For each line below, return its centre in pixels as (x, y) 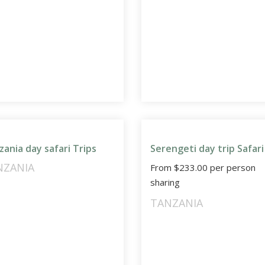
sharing (165, 182)
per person (231, 168)
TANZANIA (176, 203)
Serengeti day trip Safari (207, 149)
